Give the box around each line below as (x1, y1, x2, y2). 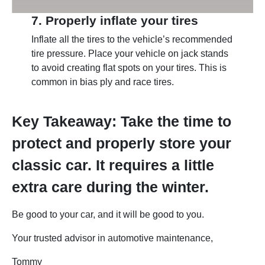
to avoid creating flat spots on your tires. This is (31, 63, 227, 73)
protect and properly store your (12, 135, 231, 152)
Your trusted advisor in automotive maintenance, (12, 233, 213, 244)
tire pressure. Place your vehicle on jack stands (31, 49, 228, 59)
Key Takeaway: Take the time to (12, 113, 231, 130)
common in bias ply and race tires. (31, 77, 181, 88)
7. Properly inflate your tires (31, 14, 198, 28)
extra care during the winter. (12, 179, 213, 196)
